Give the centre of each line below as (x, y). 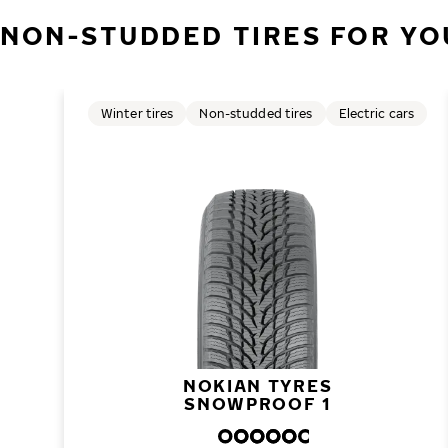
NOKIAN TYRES (257, 385)
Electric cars (376, 113)
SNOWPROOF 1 (257, 403)
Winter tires (137, 113)
